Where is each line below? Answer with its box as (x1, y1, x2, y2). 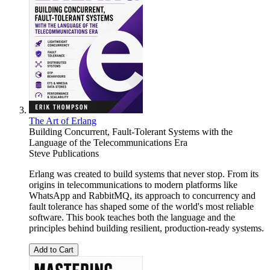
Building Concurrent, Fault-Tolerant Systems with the (29, 127, 233, 137)
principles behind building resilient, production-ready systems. (29, 223, 264, 234)
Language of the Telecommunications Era (29, 137, 187, 148)
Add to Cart (34, 245, 74, 255)
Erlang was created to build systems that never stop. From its (29, 169, 259, 180)
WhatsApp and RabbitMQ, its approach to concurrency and (29, 190, 256, 201)
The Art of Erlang (29, 116, 96, 127)
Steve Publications (29, 148, 99, 159)
